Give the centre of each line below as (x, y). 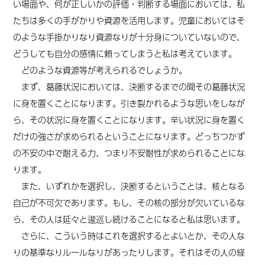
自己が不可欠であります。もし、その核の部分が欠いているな (129, 202)
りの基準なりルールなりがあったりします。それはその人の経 (129, 252)
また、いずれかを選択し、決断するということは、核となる (129, 186)
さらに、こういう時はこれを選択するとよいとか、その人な (129, 235)
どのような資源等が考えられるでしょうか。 (100, 70)
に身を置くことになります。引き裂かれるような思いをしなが (129, 103)
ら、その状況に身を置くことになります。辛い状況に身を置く (129, 119)
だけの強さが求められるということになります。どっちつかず (129, 136)
